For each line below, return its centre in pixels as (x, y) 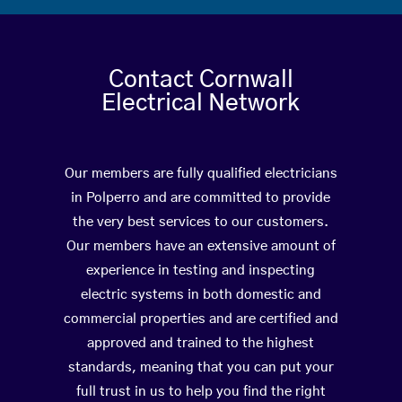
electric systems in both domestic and (201, 295)
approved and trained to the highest (201, 344)
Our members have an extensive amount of (201, 247)
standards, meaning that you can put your (201, 368)
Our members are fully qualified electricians (201, 174)
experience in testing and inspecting (201, 271)
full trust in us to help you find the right (201, 392)
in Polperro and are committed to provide (201, 198)
